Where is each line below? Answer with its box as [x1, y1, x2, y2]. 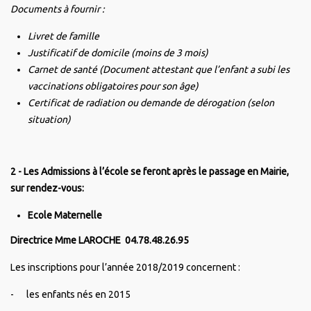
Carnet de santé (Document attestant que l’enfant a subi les [28, 63, 289, 75]
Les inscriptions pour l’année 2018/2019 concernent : [10, 261, 240, 273]
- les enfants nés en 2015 [10, 288, 131, 300]
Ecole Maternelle [28, 209, 102, 221]
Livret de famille [28, 30, 99, 42]
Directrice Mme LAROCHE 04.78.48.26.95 [10, 234, 189, 246]
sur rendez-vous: [10, 182, 84, 194]
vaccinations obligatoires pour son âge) [28, 80, 199, 92]
